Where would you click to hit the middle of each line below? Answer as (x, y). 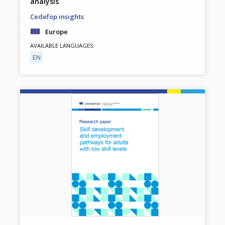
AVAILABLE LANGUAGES (62, 45)
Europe (57, 31)
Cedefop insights (57, 16)
